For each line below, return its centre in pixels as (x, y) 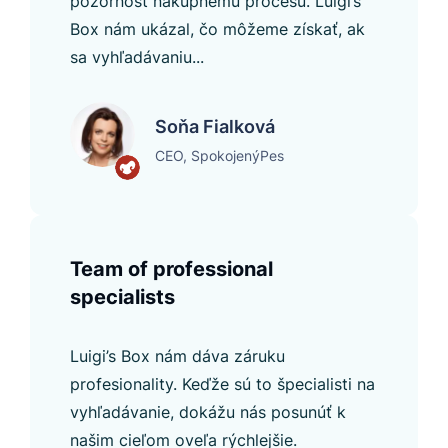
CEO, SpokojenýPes (219, 155)
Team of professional (171, 268)
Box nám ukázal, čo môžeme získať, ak (217, 28)
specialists (122, 296)
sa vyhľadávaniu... (137, 56)
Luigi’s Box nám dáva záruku (177, 355)
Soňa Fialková (215, 126)
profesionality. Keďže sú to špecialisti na (222, 383)
